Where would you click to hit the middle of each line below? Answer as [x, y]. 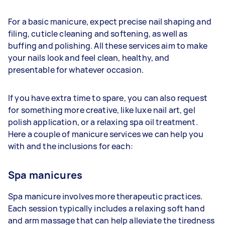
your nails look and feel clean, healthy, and [89, 58]
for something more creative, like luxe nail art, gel [102, 110]
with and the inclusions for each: [71, 146]
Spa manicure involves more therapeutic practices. [105, 196]
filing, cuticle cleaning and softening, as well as [98, 33]
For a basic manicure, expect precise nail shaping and [110, 21]
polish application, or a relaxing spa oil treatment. [103, 122]
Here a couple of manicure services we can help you [106, 134]
